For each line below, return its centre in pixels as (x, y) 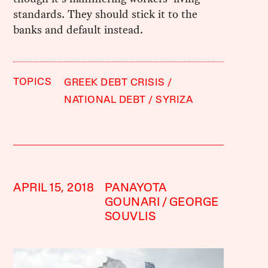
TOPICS (33, 83)
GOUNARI (132, 203)
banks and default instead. (78, 30)
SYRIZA (174, 100)
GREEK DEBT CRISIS (115, 83)
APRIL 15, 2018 (54, 189)
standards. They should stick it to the (106, 14)
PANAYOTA (135, 189)
